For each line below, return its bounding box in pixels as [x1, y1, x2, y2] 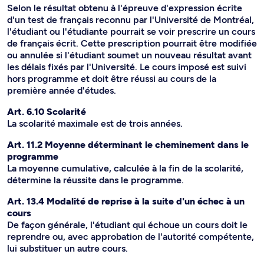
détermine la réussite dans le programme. [7, 174, 184, 186]
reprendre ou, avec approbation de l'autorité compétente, [7, 231, 254, 242]
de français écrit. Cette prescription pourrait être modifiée [7, 38, 257, 49]
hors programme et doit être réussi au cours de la [7, 73, 216, 84]
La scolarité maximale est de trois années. [7, 118, 183, 129]
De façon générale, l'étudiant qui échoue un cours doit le [7, 219, 247, 230]
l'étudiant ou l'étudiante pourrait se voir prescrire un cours [7, 26, 255, 37]
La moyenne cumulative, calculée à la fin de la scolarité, [7, 163, 243, 174]
